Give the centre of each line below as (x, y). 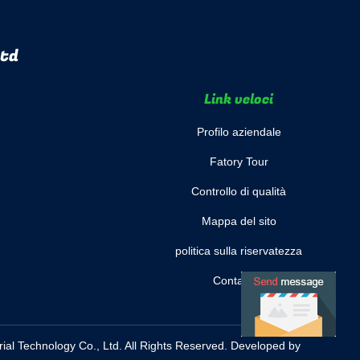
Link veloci (239, 99)
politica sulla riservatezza (239, 251)
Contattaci (239, 280)
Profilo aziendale (239, 132)
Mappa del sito (239, 221)
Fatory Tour (239, 162)
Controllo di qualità (239, 191)
